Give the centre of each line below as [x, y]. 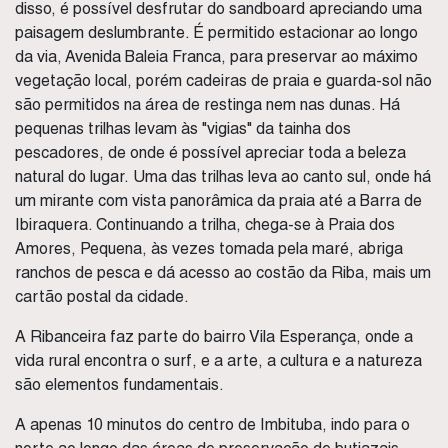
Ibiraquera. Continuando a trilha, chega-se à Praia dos [205, 224]
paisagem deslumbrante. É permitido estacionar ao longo [216, 32]
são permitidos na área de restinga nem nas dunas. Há [207, 104]
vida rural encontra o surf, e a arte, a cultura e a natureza [218, 360]
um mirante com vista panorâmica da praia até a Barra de [218, 200]
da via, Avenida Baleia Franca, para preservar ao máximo [216, 56]
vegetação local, [73, 80]
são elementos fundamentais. [119, 384]
